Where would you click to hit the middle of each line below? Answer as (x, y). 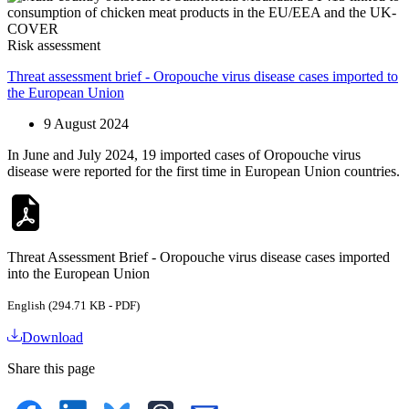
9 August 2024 (86, 123)
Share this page (51, 368)
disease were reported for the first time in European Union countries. (204, 171)
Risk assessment (54, 45)
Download (52, 337)
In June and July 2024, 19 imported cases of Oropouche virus (184, 154)
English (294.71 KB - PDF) (73, 305)
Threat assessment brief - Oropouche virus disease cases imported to (203, 76)
